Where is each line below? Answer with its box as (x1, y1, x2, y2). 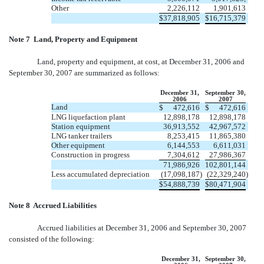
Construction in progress (51, 150, 130, 159)
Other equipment (51, 140, 105, 150)
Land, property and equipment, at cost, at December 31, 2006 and (37, 57, 245, 66)
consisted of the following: (9, 234, 94, 243)
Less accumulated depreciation (51, 169, 150, 179)
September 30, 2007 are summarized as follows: (9, 68, 160, 77)
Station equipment (51, 121, 110, 131)
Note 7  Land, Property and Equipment (9, 34, 137, 44)
